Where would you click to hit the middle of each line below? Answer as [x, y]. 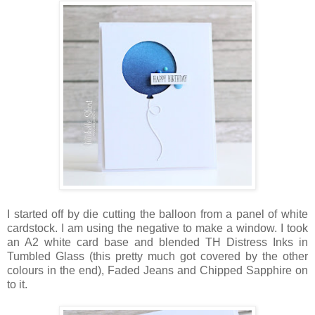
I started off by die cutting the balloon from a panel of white [157, 214]
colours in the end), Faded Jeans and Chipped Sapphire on [157, 271]
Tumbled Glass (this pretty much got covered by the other [157, 257]
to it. [17, 285]
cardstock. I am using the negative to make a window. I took [157, 229]
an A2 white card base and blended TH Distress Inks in [157, 243]
